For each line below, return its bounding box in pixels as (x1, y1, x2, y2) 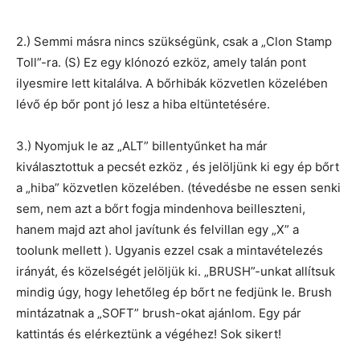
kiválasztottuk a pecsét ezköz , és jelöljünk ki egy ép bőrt (16, 159, 339, 174)
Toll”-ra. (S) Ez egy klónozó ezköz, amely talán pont (16, 55, 306, 70)
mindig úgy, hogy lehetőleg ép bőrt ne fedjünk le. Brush (16, 284, 332, 300)
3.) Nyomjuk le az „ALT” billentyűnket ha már (16, 138, 268, 153)
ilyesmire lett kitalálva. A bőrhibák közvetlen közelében (16, 76, 328, 91)
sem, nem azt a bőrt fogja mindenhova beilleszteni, (16, 201, 305, 216)
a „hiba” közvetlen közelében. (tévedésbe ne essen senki (16, 180, 341, 195)
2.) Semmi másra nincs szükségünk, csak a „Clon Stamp (16, 34, 332, 49)
